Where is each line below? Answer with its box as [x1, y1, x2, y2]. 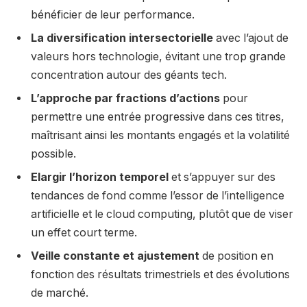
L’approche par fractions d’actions [31, 91, 220, 105]
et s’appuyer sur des [169, 170, 275, 184]
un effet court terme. [31, 225, 137, 239]
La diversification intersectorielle [31, 31, 213, 45]
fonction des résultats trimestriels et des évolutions [31, 267, 290, 281]
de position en [199, 249, 273, 262]
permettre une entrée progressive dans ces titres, [31, 110, 284, 123]
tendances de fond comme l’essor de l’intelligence [31, 188, 284, 202]
